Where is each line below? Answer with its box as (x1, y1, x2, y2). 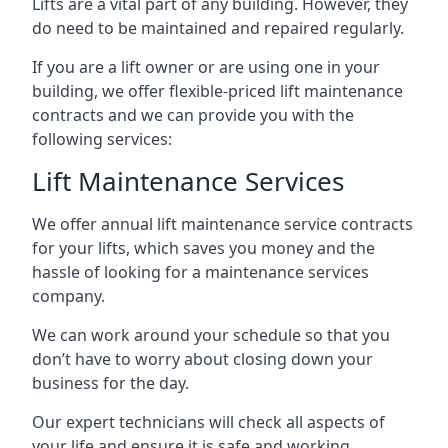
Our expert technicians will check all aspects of (32, 411, 385, 433)
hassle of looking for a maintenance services (32, 261, 369, 283)
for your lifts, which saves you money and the (32, 237, 375, 259)
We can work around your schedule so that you (32, 324, 390, 346)
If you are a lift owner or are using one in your (32, 56, 380, 78)
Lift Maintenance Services (32, 163, 344, 199)
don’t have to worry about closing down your (32, 348, 373, 370)
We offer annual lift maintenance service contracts (32, 213, 413, 235)
